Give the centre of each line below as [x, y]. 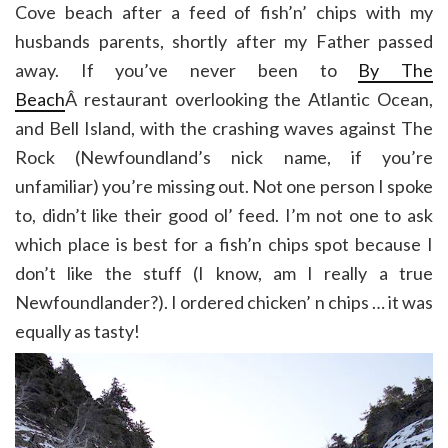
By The [396, 70]
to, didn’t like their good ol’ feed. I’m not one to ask [224, 215]
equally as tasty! [77, 331]
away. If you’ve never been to [187, 70]
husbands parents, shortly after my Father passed [224, 41]
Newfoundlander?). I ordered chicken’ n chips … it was [224, 302]
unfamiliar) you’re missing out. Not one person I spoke [224, 186]
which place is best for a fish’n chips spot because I [224, 244]
